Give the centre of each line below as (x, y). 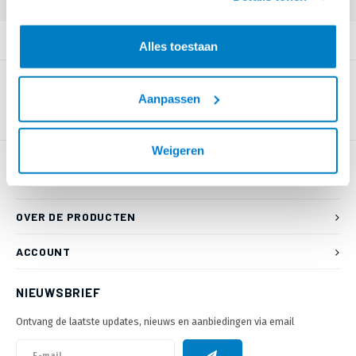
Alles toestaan (178, 46)
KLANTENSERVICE (67, 182)
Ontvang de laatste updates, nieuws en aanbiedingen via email (155, 321)
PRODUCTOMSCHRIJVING (81, 41)
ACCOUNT (43, 252)
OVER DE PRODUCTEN (76, 217)
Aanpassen (169, 99)
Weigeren (178, 150)
